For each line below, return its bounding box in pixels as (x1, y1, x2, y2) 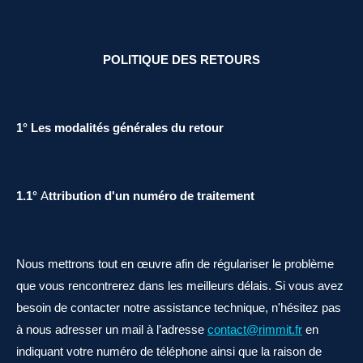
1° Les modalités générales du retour (16, 121, 224, 135)
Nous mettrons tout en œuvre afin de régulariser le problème (16, 257, 334, 271)
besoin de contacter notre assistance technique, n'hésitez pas (16, 301, 341, 314)
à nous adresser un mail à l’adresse (16, 322, 204, 336)
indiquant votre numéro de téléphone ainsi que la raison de (16, 344, 322, 358)
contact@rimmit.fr (207, 322, 302, 336)
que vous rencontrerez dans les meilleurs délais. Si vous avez (16, 279, 344, 293)
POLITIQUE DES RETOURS (103, 53, 260, 66)
